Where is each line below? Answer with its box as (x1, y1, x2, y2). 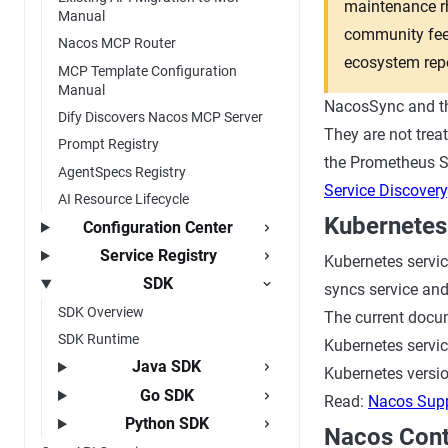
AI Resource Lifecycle (58, 191, 189, 208)
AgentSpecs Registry (58, 163, 186, 180)
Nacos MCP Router (58, 35, 176, 52)
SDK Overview (58, 303, 144, 320)
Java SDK (132, 357, 202, 377)
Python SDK (124, 414, 209, 434)
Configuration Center (83, 217, 234, 237)
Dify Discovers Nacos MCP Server (58, 109, 263, 126)
